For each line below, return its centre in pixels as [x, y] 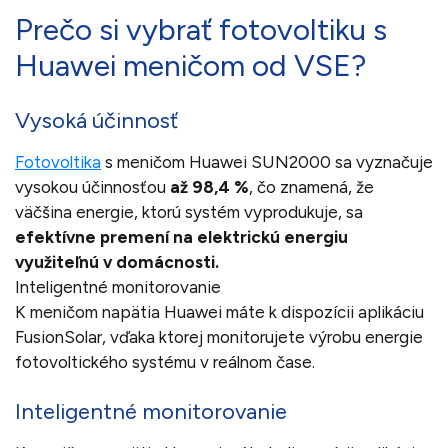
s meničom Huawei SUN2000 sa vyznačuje [267, 161]
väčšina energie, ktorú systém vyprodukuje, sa [189, 211]
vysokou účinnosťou [92, 186]
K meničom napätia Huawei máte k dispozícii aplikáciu [219, 311]
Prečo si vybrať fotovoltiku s [201, 29]
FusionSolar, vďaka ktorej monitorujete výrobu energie [219, 336]
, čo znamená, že [311, 186]
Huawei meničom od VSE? [190, 65]
